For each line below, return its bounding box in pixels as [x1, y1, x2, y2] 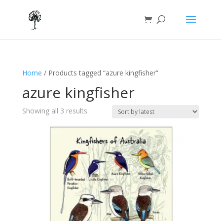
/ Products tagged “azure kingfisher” [41, 68, 158, 77]
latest [86, 128, 105, 138]
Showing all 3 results [22, 106, 87, 115]
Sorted [86, 106, 108, 115]
